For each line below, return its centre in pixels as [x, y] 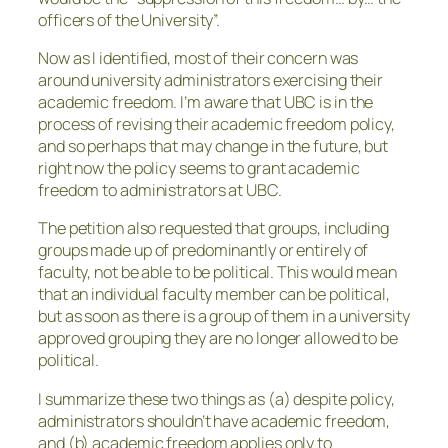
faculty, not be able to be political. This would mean [217, 272]
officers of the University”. [129, 19]
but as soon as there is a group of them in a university [224, 316]
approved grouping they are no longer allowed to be [218, 338]
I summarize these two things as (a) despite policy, [216, 398]
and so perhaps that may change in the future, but [213, 146]
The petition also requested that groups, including [213, 228]
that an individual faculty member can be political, [214, 294]
